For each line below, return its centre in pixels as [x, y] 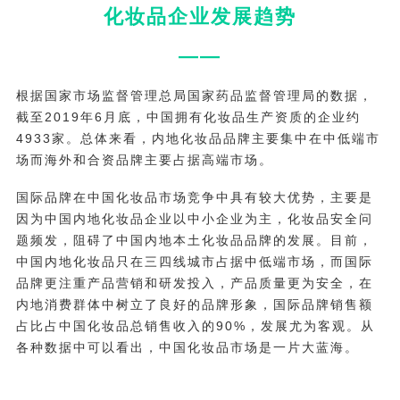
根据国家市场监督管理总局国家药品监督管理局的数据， [194, 95]
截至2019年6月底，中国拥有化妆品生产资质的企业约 [188, 117]
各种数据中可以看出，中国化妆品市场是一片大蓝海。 [187, 347]
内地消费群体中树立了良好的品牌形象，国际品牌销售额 [194, 304]
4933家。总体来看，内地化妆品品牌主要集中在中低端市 [198, 138]
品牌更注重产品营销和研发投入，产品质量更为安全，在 [194, 283]
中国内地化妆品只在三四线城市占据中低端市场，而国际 [194, 261]
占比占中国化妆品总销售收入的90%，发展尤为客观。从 [195, 325]
